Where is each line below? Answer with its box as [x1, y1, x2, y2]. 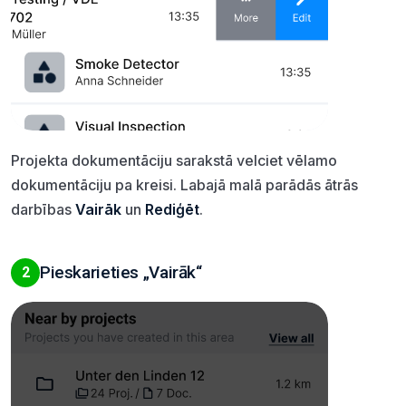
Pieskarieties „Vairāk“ [40, 261, 202, 283]
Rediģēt [145, 199, 199, 218]
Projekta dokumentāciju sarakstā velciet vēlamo [11, 150, 337, 169]
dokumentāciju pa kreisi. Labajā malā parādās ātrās [11, 175, 358, 194]
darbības [11, 199, 75, 218]
